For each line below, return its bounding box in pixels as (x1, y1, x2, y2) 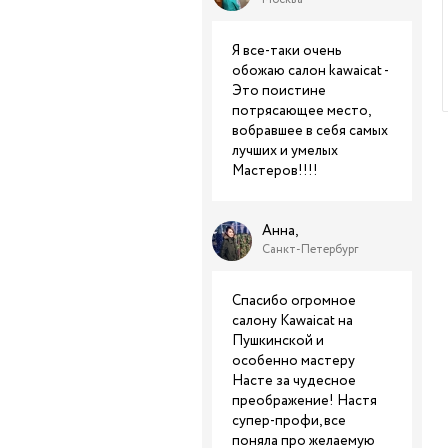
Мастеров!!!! (232, 161, 318, 181)
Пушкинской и (232, 331, 324, 351)
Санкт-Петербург (262, 241, 358, 258)
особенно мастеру (232, 351, 355, 371)
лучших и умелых (232, 141, 338, 161)
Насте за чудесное (232, 371, 356, 391)
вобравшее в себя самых (232, 121, 388, 141)
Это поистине (232, 81, 326, 101)
